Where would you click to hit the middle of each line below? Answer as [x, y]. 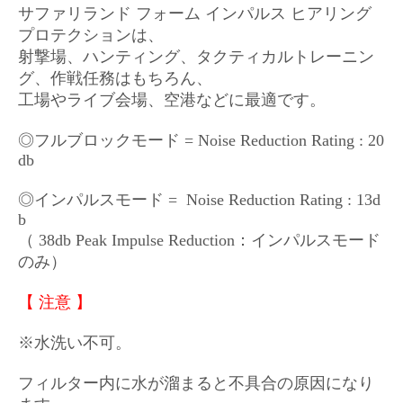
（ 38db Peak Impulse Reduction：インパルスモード [199, 240]
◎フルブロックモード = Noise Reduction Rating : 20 [201, 140]
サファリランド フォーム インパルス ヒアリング [195, 13]
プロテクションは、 [91, 35]
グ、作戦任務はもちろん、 [115, 78]
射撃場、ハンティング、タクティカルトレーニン [196, 57]
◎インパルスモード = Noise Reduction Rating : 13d [199, 200]
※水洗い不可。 [75, 343]
